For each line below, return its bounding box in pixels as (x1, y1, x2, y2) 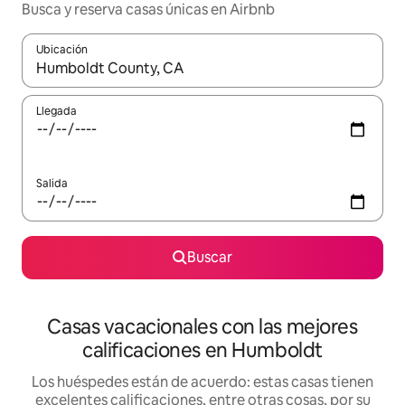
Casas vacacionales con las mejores (47, 314, 358, 341)
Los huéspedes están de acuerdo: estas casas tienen (32, 372, 373, 392)
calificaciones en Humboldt (82, 337, 323, 364)
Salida (36, 176, 68, 192)
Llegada (36, 104, 77, 119)
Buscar (187, 248, 232, 268)
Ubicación (36, 42, 88, 58)
